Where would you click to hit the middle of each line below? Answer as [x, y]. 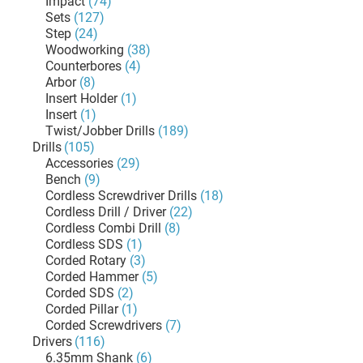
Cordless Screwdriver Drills [121, 196]
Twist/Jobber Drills [100, 131]
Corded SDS [80, 293]
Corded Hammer [92, 277]
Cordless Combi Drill [103, 228]
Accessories [79, 163]
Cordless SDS [84, 244]
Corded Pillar [82, 309]
